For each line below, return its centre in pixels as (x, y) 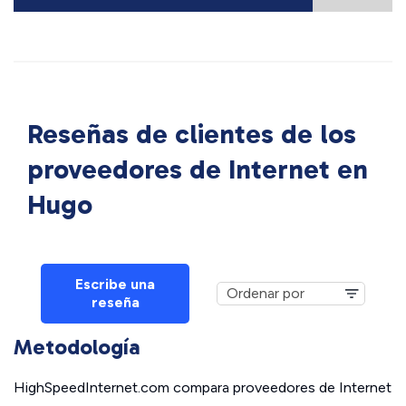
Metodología (77, 347)
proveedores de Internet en (198, 169)
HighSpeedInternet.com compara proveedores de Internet (203, 387)
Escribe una (115, 284)
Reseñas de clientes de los (192, 134)
